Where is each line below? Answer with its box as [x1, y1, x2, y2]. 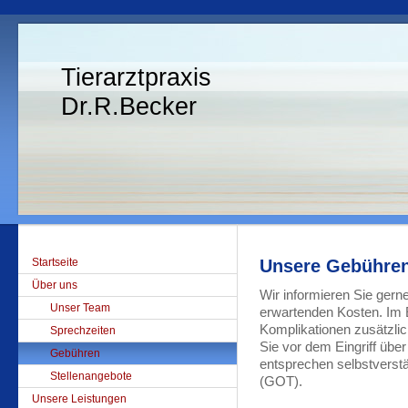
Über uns [32, 279, 77, 291]
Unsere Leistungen [32, 393, 127, 405]
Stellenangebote [50, 370, 132, 382]
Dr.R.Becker [61, 93, 198, 121]
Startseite [32, 256, 78, 269]
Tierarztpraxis [61, 63, 212, 91]
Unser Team [50, 301, 110, 314]
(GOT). [260, 374, 302, 389]
